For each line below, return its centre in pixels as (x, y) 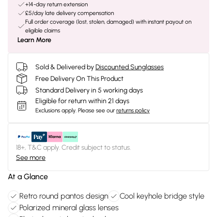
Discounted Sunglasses (130, 67)
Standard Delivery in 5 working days (89, 90)
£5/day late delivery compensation (70, 13)
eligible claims (43, 31)
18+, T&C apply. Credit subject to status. (73, 147)
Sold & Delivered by (65, 67)
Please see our (96, 110)
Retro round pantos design (64, 196)
